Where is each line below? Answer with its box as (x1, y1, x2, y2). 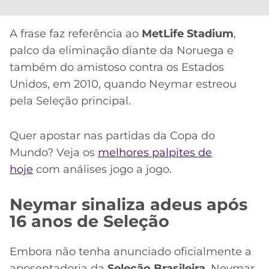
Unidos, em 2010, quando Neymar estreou (10, 77, 237, 91)
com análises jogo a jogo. (33, 163, 172, 177)
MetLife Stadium (142, 26, 234, 40)
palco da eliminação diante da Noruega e (10, 43, 234, 57)
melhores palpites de (98, 146, 212, 160)
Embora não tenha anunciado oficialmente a (10, 245, 252, 259)
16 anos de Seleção (10, 211, 169, 231)
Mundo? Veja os (10, 146, 98, 160)
